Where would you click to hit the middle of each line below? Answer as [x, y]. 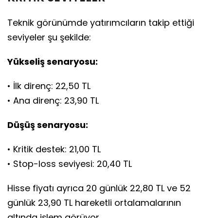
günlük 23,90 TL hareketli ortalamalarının [94, 203]
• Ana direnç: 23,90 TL [53, 101]
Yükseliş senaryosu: [53, 62]
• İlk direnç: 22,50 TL [49, 86]
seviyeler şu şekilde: [49, 37]
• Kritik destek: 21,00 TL [54, 149]
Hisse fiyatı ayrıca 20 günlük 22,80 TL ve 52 [99, 188]
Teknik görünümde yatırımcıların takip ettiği [101, 23]
